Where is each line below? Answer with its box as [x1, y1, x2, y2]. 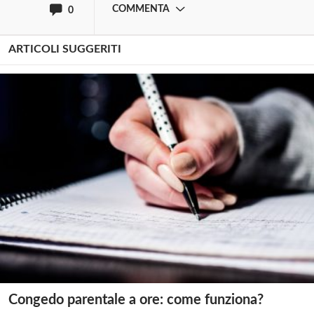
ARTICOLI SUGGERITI [8, 43, 121, 55]
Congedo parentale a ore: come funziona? [8, 292, 264, 307]
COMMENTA [111, 4, 170, 15]
